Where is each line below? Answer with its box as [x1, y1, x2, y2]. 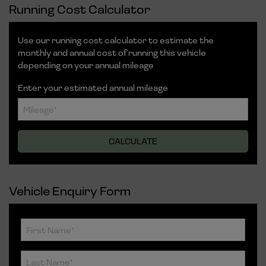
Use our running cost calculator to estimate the [18, 34, 214, 46]
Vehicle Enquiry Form [9, 183, 131, 199]
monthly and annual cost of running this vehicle [18, 47, 206, 59]
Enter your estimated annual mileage [18, 82, 168, 94]
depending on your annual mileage [18, 59, 154, 71]
